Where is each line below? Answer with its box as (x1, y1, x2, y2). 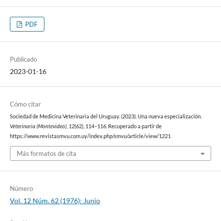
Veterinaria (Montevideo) (9, 123, 67, 129)
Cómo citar (9, 100, 41, 108)
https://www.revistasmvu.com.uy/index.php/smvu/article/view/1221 (9, 133, 171, 139)
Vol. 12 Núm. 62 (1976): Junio (9, 196, 100, 205)
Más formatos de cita (16, 149, 76, 158)
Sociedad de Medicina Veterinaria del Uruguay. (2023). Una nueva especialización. (9, 113, 202, 119)
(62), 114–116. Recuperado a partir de (74, 123, 162, 129)
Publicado (9, 55, 37, 63)
